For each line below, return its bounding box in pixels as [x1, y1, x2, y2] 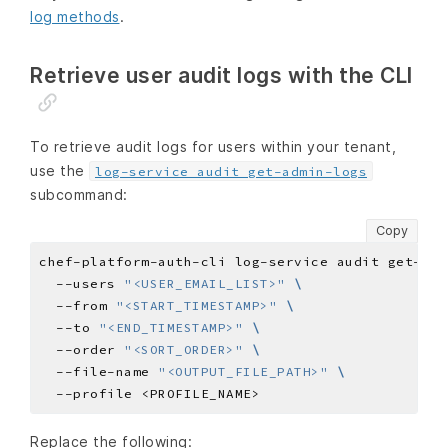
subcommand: [30, 186, 128, 204]
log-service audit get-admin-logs [95, 164, 367, 180]
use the [30, 162, 89, 180]
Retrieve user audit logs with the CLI [30, 63, 413, 89]
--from [39, 297, 116, 313]
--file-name [39, 363, 158, 379]
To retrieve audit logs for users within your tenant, [30, 138, 396, 156]
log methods [30, 8, 120, 26]
